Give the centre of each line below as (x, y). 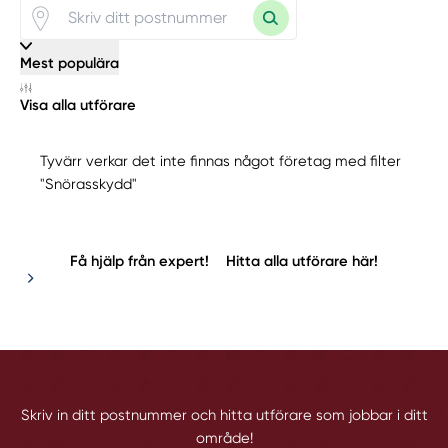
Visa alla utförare (78, 104)
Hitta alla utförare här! (302, 261)
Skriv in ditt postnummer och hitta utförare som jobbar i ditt (224, 415)
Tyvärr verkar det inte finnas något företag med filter (221, 161)
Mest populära (70, 63)
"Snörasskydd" (89, 184)
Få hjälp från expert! (139, 261)
